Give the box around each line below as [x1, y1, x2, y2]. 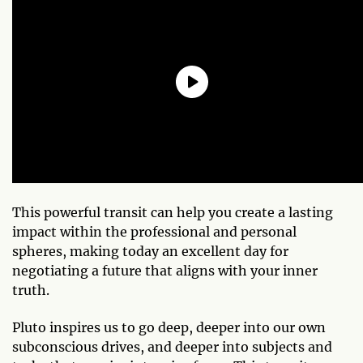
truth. [12, 282, 49, 298]
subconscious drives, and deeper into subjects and [12, 339, 332, 355]
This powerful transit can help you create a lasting [12, 204, 333, 220]
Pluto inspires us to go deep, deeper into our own [12, 319, 326, 335]
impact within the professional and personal [12, 224, 297, 240]
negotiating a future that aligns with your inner [12, 263, 318, 279]
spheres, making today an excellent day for [12, 243, 288, 259]
